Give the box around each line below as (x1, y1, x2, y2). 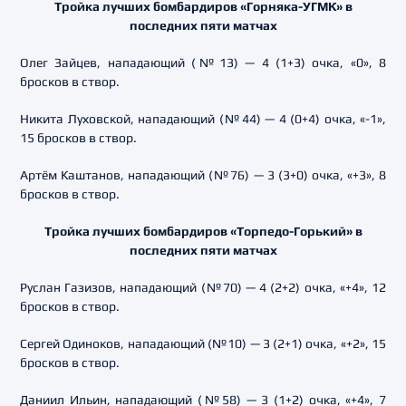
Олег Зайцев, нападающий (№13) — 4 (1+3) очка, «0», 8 (20, 55, 386, 70)
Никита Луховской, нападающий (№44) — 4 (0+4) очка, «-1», (20, 111, 386, 126)
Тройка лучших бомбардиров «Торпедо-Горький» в (43, 224, 362, 238)
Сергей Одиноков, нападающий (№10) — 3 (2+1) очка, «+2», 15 (20, 336, 386, 351)
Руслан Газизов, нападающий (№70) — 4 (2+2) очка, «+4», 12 (20, 280, 386, 295)
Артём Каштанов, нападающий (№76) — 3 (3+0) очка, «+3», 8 (20, 168, 386, 182)
